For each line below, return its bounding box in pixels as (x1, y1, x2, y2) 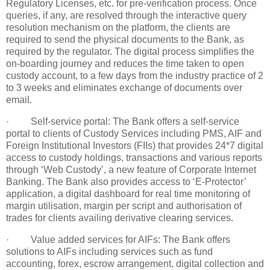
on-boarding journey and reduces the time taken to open (6, 58, 244, 69)
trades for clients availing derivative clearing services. (6, 212, 233, 223)
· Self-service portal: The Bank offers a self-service (6, 116, 239, 127)
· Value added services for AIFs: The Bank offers (6, 234, 230, 245)
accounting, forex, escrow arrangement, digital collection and (6, 258, 264, 269)
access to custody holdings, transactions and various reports (6, 152, 262, 163)
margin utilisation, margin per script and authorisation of (6, 200, 242, 211)
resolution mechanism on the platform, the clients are (6, 22, 230, 33)
